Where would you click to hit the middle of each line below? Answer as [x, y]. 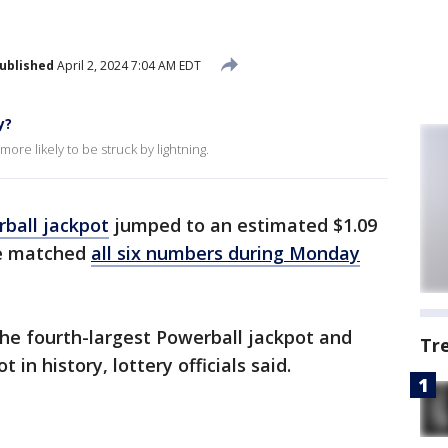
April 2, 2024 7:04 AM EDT [127, 65]
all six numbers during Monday [225, 253]
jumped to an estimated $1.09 [243, 225]
